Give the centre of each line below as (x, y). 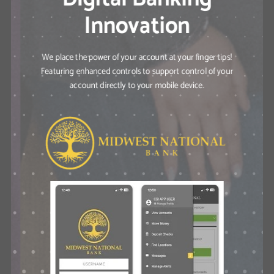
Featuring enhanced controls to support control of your (137, 71)
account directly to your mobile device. (137, 85)
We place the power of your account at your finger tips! (137, 57)
